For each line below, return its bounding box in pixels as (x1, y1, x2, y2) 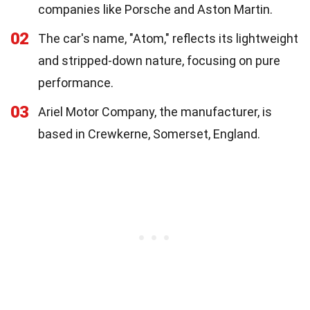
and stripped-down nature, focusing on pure (38, 53, 280, 68)
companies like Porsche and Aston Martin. (38, 1, 273, 17)
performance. (38, 75, 113, 90)
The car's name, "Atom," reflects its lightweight (38, 30, 298, 46)
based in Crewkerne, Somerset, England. (38, 126, 260, 141)
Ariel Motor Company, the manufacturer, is (38, 104, 272, 119)
